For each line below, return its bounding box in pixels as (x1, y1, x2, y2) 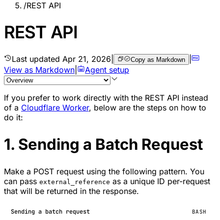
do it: (4, 112, 23, 122)
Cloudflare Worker (21, 102, 89, 112)
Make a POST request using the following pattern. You (4, 166, 204, 176)
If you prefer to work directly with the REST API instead (4, 92, 208, 103)
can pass (4, 176, 39, 186)
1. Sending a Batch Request (4, 135, 203, 154)
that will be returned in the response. (4, 186, 139, 196)
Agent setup (85, 64, 129, 75)
